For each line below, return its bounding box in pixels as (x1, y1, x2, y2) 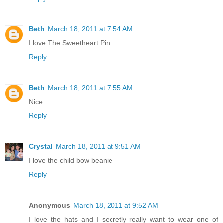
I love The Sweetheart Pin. (29, 39, 112, 47)
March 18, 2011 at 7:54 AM (48, 25, 133, 33)
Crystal (29, 142, 53, 151)
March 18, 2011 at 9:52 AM (73, 201, 158, 210)
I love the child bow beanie (29, 156, 112, 165)
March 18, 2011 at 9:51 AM (56, 142, 141, 151)
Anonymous (29, 201, 70, 210)
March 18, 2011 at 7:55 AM (48, 84, 133, 92)
